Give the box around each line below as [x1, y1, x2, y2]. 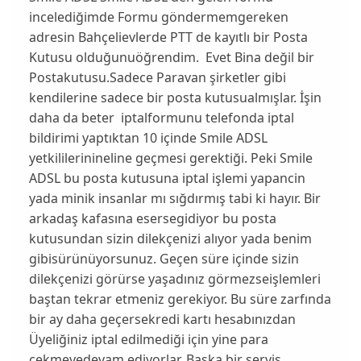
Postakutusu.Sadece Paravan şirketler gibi [28, 68, 286, 86]
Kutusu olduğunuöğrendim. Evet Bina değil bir [28, 48, 314, 66]
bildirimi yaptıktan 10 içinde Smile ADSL [28, 128, 268, 147]
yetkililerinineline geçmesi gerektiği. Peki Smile [28, 148, 313, 167]
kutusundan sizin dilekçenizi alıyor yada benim [28, 229, 312, 247]
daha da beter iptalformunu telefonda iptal [28, 108, 294, 127]
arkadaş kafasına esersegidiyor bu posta [28, 209, 276, 227]
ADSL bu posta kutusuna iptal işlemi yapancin [28, 168, 305, 187]
